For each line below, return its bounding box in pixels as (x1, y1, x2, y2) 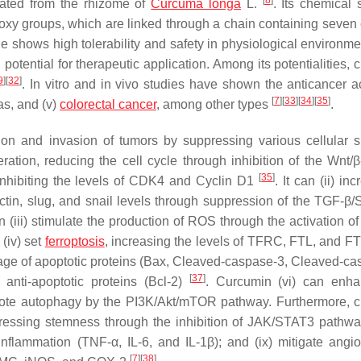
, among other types (156, 98, 272, 111)
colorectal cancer (60, 98, 156, 111)
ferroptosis (44, 234, 105, 248)
